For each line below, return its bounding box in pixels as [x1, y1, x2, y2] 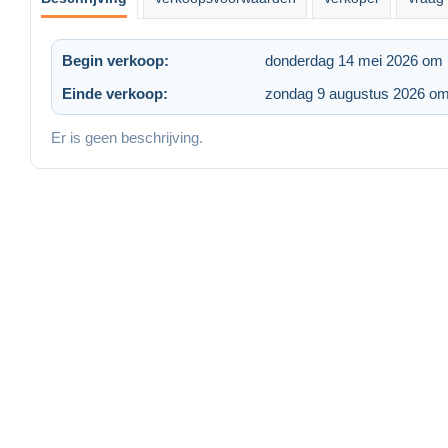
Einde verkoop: [62, 84, 168, 102]
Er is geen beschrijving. [51, 128, 203, 146]
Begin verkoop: [62, 51, 169, 69]
